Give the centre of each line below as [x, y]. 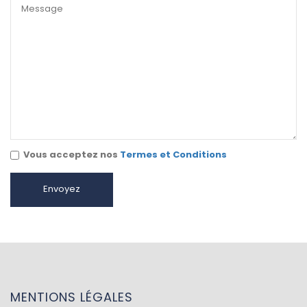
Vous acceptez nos [71, 154]
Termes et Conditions [172, 154]
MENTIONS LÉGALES [72, 297]
